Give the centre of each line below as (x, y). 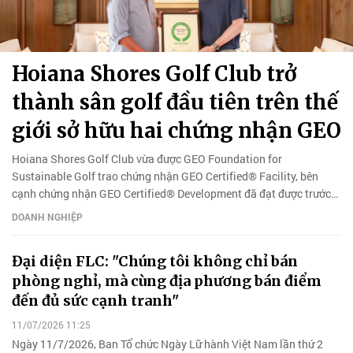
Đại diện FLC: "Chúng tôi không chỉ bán (155, 261)
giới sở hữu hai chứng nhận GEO (176, 130)
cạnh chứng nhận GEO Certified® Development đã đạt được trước (171, 193)
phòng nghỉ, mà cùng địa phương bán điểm (167, 281)
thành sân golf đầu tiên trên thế (175, 102)
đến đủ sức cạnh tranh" (95, 300)
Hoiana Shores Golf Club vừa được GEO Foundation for (147, 158)
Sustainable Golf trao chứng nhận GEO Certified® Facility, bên (165, 176)
